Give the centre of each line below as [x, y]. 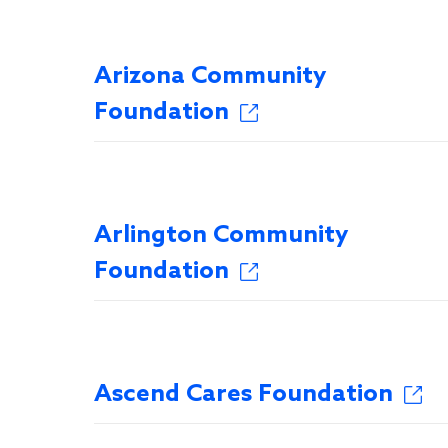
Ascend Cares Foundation [243, 394]
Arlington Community [221, 235]
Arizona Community [210, 76]
